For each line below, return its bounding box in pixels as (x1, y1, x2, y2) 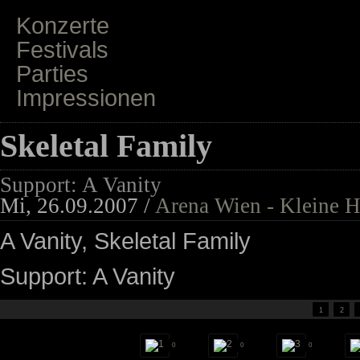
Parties (16, 60, 89, 88)
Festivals (16, 36, 109, 63)
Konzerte (16, 12, 110, 39)
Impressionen (16, 84, 157, 112)
